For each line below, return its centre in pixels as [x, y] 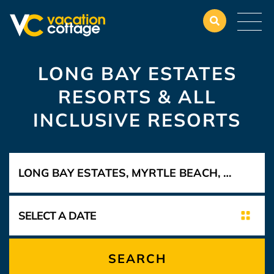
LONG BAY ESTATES [137, 73]
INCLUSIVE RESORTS [137, 120]
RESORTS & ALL [137, 97]
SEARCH [137, 258]
